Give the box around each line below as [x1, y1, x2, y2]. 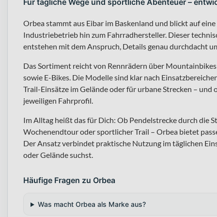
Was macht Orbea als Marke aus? [37, 200, 146, 209]
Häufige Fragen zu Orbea [23, 175, 115, 186]
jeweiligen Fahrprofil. [23, 96, 93, 106]
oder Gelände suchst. [23, 150, 93, 160]
